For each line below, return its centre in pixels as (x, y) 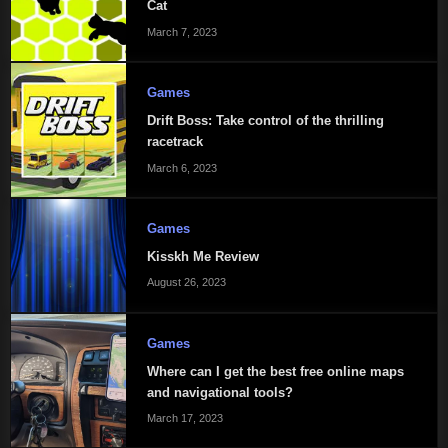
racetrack (174, 141)
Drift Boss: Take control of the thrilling (265, 120)
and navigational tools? (219, 392)
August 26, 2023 (186, 282)
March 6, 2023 (181, 167)
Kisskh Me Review (202, 256)
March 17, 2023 (184, 418)
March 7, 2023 (181, 31)
